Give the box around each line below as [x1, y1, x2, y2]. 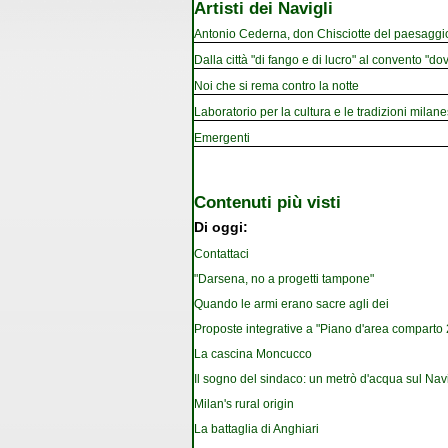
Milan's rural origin [194, 397, 294, 412]
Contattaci [194, 247, 249, 262]
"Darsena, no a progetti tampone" [194, 272, 374, 287]
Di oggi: [194, 220, 248, 236]
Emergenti [194, 130, 250, 145]
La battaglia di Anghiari [194, 422, 319, 437]
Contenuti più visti [194, 191, 341, 212]
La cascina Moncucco [194, 347, 312, 362]
